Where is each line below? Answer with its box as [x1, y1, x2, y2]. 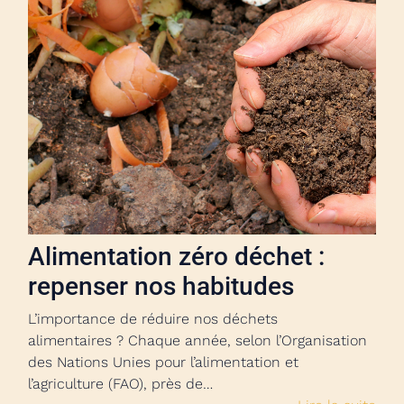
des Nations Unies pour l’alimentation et [28, 353, 298, 371]
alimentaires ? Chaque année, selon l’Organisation [28, 332, 367, 349]
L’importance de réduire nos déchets [28, 310, 278, 327]
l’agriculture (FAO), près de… [28, 375, 213, 392]
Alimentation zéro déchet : [28, 242, 325, 271]
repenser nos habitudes [28, 271, 294, 301]
